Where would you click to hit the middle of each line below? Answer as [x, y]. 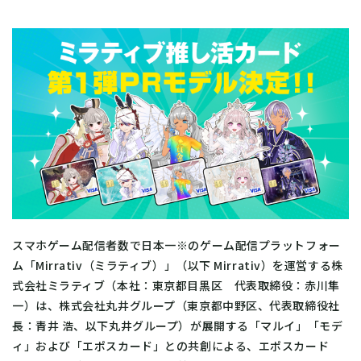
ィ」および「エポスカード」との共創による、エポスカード [171, 345]
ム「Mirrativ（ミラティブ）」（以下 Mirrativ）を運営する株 [178, 265]
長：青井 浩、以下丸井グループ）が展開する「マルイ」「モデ [178, 325]
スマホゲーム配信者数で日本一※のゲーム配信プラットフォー [176, 245]
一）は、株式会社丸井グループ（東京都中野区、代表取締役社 [176, 305]
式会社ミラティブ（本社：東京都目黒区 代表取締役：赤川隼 [176, 285]
